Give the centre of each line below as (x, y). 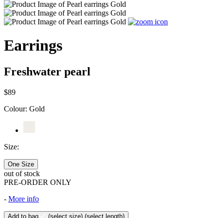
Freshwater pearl (47, 71)
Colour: (17, 109)
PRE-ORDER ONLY (38, 182)
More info (24, 199)
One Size (21, 164)
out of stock (22, 173)
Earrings (33, 45)
